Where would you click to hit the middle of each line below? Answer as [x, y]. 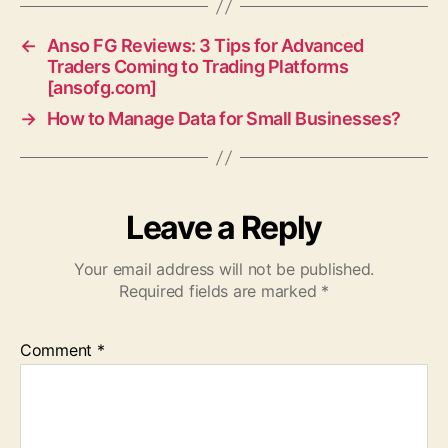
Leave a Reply [224, 228]
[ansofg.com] [101, 88]
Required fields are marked [220, 291]
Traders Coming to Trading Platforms [197, 67]
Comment [58, 350]
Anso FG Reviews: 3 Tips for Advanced [205, 46]
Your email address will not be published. [224, 269]
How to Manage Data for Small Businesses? [223, 119]
